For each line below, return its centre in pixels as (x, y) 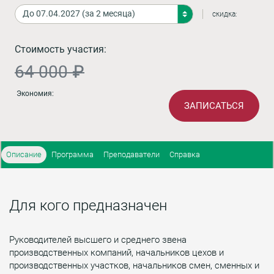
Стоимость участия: (61, 49)
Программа (72, 154)
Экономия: (34, 93)
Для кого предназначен (88, 205)
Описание (24, 154)
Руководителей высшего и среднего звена (98, 239)
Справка (185, 154)
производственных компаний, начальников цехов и (117, 252)
